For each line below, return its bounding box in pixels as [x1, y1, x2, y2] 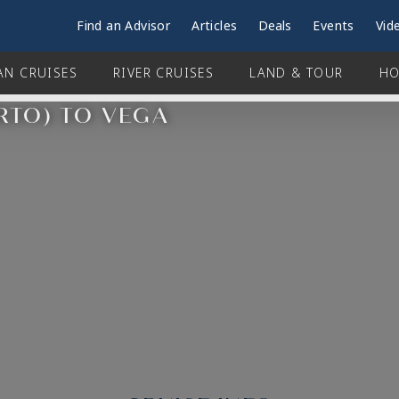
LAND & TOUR [249, 64, 344, 83]
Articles [191, 17, 238, 36]
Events [313, 17, 354, 36]
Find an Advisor [77, 17, 171, 36]
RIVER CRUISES [113, 64, 215, 83]
